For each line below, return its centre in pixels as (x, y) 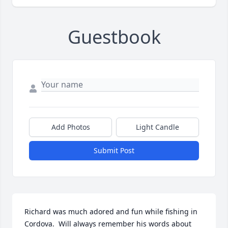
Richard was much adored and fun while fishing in (111, 212)
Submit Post (114, 151)
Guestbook (114, 37)
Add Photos (70, 127)
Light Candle (158, 127)
